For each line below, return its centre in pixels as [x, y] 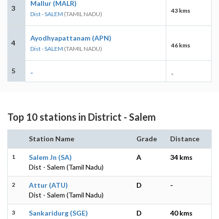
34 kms [181, 157]
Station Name [52, 138]
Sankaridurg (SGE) [58, 213]
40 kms [181, 213]
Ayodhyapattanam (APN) [71, 38]
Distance [185, 138]
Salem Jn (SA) [50, 157]
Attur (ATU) [48, 185]
